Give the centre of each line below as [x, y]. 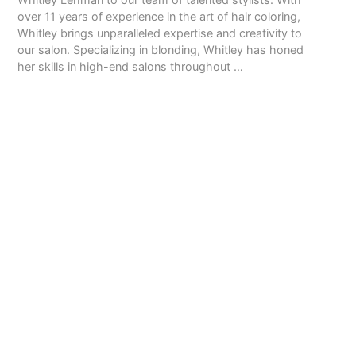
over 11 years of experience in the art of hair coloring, [159, 16]
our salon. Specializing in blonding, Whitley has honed [161, 49]
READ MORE [46, 95]
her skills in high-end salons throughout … [131, 66]
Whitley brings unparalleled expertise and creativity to [160, 33]
